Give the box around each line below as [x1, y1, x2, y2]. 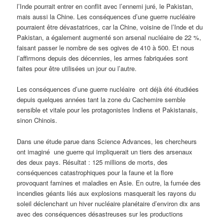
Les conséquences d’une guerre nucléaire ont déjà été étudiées [17, 84, 199, 94]
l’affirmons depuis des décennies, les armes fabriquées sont [17, 53, 188, 63]
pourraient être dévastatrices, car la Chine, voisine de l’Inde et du [17, 22, 203, 32]
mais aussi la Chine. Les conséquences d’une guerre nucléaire [17, 12, 196, 22]
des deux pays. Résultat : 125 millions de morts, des [17, 157, 168, 167]
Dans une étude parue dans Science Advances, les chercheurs [17, 136, 197, 146]
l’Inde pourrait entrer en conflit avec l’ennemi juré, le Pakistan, [17, 1, 194, 11]
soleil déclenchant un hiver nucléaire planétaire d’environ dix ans [17, 198, 201, 208]
